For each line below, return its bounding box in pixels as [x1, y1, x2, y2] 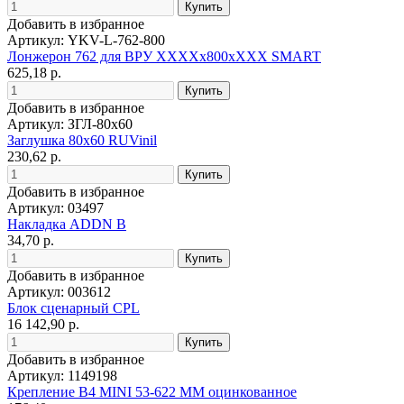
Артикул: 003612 [7, 283, 111, 299]
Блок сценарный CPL [7, 299, 140, 316]
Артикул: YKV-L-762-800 [7, 32, 165, 48]
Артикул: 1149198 [7, 367, 117, 383]
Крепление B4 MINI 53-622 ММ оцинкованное [7, 383, 297, 399]
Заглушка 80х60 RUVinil [7, 132, 157, 148]
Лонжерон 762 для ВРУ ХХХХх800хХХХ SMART [7, 48, 321, 64]
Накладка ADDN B [7, 216, 126, 232]
